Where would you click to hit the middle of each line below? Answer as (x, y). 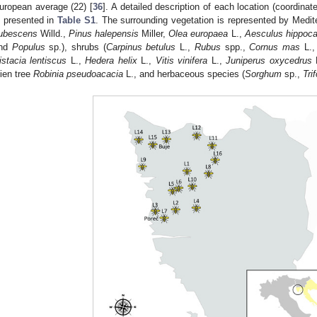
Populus (28, 47)
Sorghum (263, 74)
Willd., (53, 33)
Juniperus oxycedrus (269, 60)
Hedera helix (111, 60)
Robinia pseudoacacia (78, 74)
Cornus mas (275, 47)
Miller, (154, 33)
